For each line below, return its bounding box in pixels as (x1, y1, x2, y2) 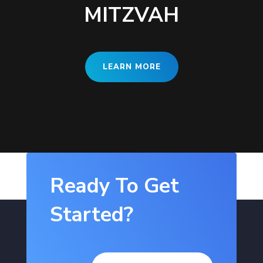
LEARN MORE (102, 62, 161, 72)
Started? (49, 201, 133, 228)
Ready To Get (49, 172, 179, 200)
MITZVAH (84, 1, 179, 29)
